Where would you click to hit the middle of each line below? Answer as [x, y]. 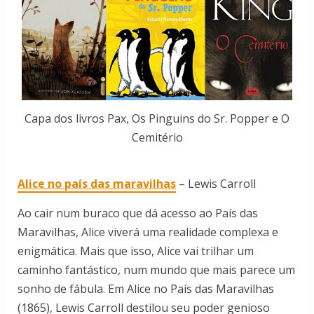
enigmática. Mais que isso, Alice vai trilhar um [136, 251]
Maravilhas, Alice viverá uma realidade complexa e [148, 232]
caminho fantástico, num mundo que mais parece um [156, 270]
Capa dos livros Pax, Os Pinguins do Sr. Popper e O [157, 119]
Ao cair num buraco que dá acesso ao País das [138, 213]
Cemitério [157, 138]
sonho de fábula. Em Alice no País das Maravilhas [146, 289]
